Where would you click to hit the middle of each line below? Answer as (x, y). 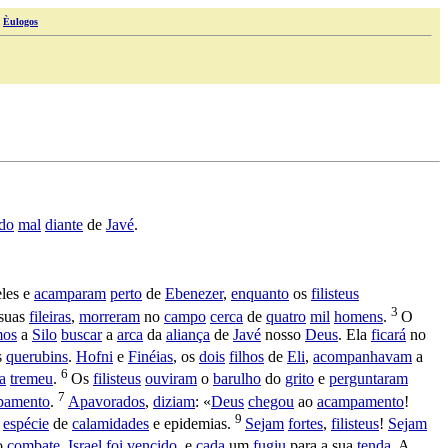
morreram (109, 316)
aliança (188, 334)
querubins (37, 357)
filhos (246, 357)
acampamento (360, 401)
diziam (174, 401)
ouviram (171, 379)
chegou (271, 401)
